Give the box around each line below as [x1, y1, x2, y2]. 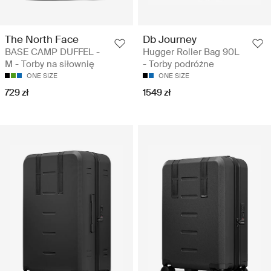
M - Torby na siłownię [5, 58, 94, 71]
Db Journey [143, 33, 197, 47]
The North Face [5, 33, 79, 47]
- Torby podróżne [143, 58, 214, 71]
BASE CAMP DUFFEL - [5, 46, 100, 59]
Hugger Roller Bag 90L [143, 46, 240, 59]
